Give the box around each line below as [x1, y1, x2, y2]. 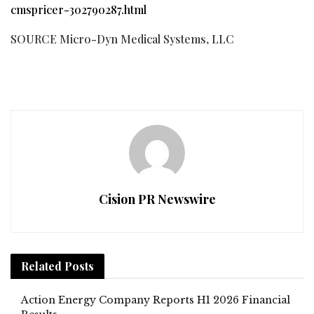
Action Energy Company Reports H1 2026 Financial [21, 293, 290, 306]
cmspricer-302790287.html [11, 1, 146, 17]
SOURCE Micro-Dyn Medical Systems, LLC [11, 31, 234, 46]
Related [21, 258, 62, 273]
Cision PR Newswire [98, 190, 216, 207]
